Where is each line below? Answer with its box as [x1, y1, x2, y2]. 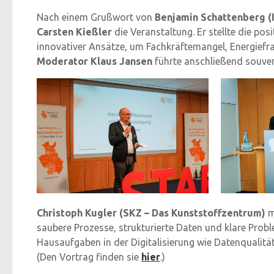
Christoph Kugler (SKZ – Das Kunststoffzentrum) [37, 207, 265, 218]
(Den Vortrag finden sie [37, 251, 141, 262]
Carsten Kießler [37, 26, 112, 38]
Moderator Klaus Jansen [37, 56, 152, 67]
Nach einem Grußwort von [37, 12, 155, 23]
